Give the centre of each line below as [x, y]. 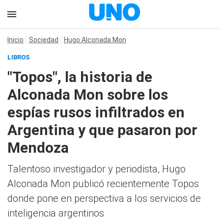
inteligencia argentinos [56, 213]
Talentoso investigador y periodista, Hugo [96, 169]
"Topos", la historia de [80, 77]
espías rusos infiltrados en [96, 112]
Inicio [15, 40]
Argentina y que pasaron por [102, 130]
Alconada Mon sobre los [88, 95]
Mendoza [38, 148]
